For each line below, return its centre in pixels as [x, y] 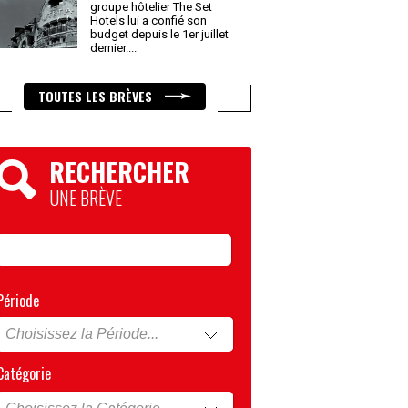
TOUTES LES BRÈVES [97, 96]
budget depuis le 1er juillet [159, 34]
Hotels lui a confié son [148, 20]
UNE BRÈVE [86, 198]
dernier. [111, 48]
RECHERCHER [119, 172]
